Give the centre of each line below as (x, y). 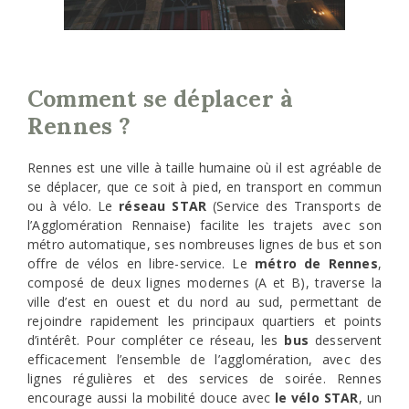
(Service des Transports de (294, 206)
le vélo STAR (316, 398)
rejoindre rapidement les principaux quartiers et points (204, 321)
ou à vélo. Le (73, 206)
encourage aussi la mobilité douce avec (151, 398)
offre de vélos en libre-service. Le (141, 264)
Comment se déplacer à (161, 99)
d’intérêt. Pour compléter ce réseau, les (156, 341)
